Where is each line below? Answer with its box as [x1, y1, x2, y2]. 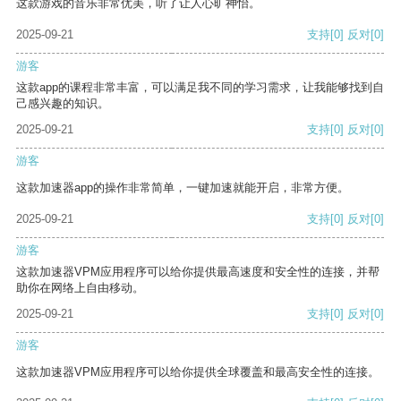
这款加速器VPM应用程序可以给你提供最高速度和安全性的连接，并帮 [16, 265, 380, 279]
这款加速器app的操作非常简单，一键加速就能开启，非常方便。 [16, 181, 349, 195]
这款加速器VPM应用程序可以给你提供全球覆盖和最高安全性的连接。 [16, 365, 380, 380]
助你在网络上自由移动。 [16, 281, 144, 295]
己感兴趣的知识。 [16, 97, 109, 111]
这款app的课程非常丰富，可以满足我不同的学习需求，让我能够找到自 [16, 81, 384, 95]
